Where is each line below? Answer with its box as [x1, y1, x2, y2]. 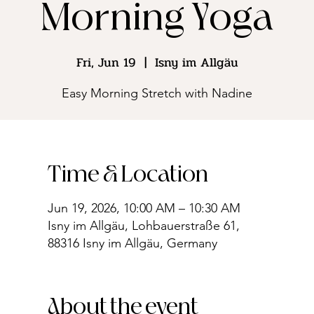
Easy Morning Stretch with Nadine [62, 86, 252, 101]
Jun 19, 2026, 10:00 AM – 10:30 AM [48, 200, 240, 216]
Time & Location [48, 161, 208, 190]
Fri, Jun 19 [76, 53, 136, 72]
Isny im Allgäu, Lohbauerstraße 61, [48, 218, 240, 233]
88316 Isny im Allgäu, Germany [48, 235, 217, 251]
